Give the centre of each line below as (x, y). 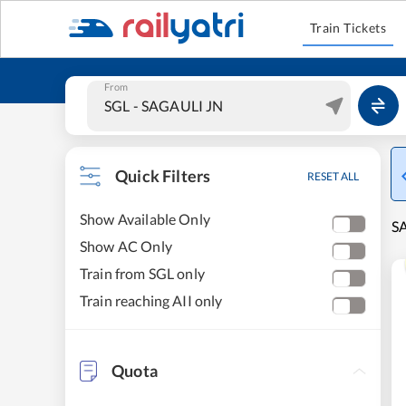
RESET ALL (333, 176)
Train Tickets (348, 28)
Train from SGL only (142, 273)
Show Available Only (145, 219)
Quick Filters (163, 176)
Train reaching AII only (151, 300)
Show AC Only (126, 246)
